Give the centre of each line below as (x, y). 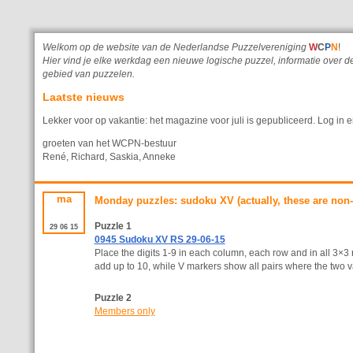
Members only (124, 311)
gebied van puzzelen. (89, 74)
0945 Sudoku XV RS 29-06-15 (160, 239)
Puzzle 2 (113, 297)
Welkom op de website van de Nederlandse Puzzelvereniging (176, 47)
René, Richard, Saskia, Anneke (109, 156)
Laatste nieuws (84, 97)
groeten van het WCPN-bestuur (110, 143)
